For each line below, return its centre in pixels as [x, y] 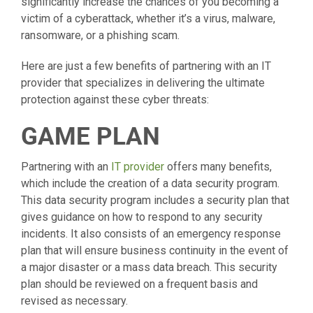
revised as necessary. [74, 301]
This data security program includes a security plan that [155, 201]
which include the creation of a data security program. [150, 184]
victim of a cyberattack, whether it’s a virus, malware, [148, 19]
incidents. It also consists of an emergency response [151, 234]
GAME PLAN [90, 137]
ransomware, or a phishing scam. [100, 36]
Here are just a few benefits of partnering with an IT [146, 66]
